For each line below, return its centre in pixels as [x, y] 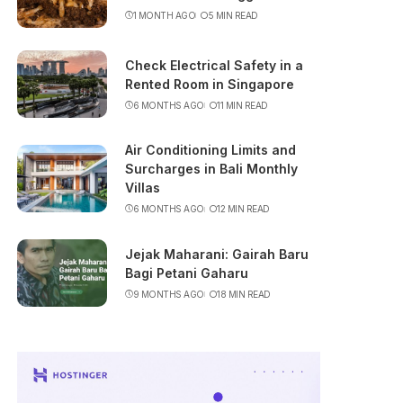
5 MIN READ [233, 15]
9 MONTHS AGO [168, 294]
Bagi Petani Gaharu [187, 273]
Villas [143, 188]
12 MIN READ [243, 209]
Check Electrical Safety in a [215, 65]
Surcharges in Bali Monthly [212, 169]
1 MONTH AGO [164, 15]
